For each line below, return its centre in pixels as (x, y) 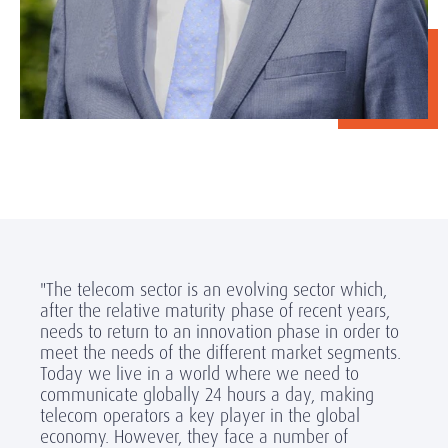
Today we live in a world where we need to (199, 373)
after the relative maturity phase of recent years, (215, 310)
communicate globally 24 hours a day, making (207, 394)
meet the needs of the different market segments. (220, 352)
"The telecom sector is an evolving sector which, (213, 289)
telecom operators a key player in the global (200, 415)
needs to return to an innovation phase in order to (219, 331)
